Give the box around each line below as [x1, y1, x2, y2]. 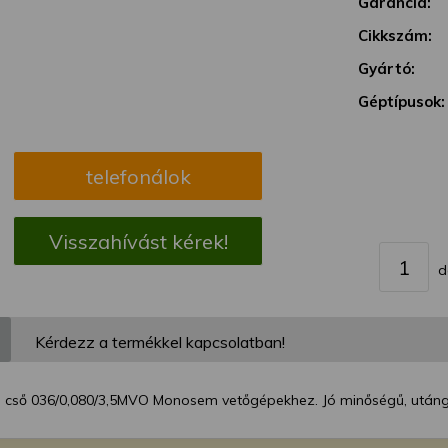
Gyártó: [358, 59, 415, 79]
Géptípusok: [358, 92, 445, 112]
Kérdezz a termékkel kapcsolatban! [35, 332, 285, 353]
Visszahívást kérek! [48, 229, 228, 254]
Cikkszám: [358, 26, 432, 46]
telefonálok [85, 164, 191, 189]
